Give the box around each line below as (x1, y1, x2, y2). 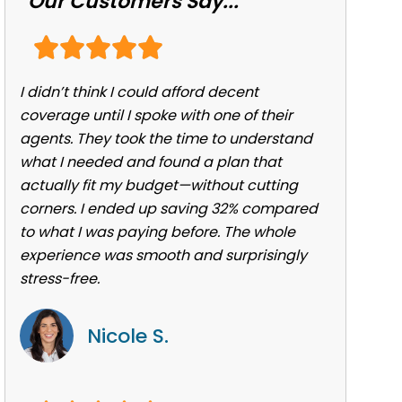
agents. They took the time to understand (19, 128, 312, 150)
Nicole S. (86, 322, 169, 351)
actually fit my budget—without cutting (19, 175, 298, 197)
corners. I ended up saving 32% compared (19, 198, 318, 220)
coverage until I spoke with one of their (19, 105, 293, 127)
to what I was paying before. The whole (19, 222, 295, 243)
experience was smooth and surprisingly (19, 245, 307, 267)
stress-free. (19, 268, 100, 290)
